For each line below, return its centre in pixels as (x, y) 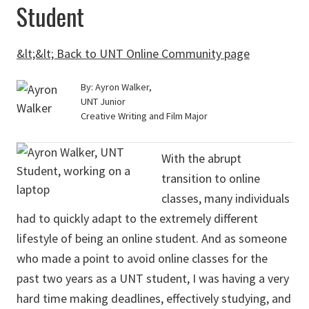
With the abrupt (201, 158)
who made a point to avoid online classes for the (142, 258)
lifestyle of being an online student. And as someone (152, 238)
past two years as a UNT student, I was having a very (153, 278)
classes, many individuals (226, 198)
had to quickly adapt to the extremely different (137, 218)
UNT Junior (103, 101)
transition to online (211, 178)
